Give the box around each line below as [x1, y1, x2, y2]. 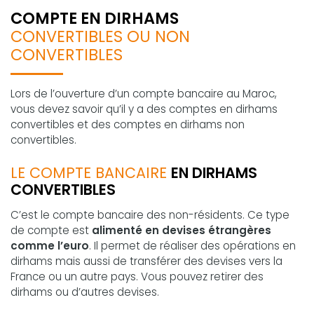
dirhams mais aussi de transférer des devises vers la [11, 253, 282, 268]
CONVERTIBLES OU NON [11, 25, 190, 48]
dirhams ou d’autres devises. [11, 284, 159, 299]
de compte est [11, 222, 92, 238]
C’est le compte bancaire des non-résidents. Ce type [11, 207, 289, 222]
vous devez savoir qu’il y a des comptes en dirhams [11, 101, 278, 116]
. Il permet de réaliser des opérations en [89, 238, 296, 253]
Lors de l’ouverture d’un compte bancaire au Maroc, [11, 86, 277, 101]
